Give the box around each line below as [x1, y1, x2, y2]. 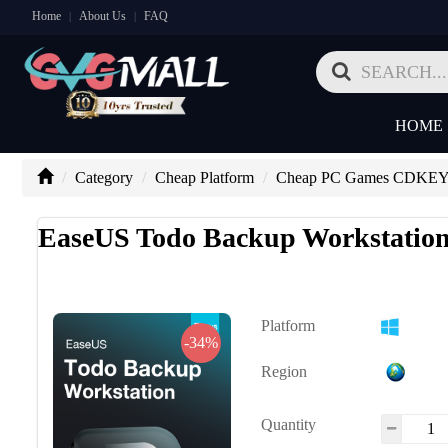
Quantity [261, 416, 317, 433]
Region [261, 363, 308, 380]
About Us [78, 9, 126, 23]
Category [74, 169, 133, 186]
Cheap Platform [154, 169, 254, 186]
